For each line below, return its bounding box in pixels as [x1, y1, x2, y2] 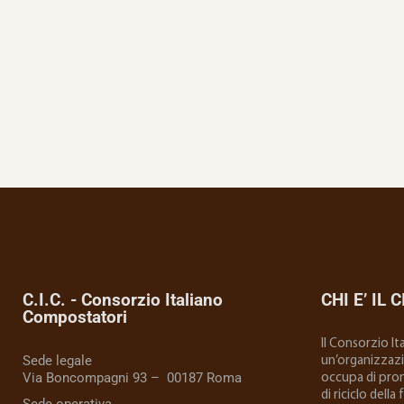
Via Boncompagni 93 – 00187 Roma [23, 370, 242, 386]
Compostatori [23, 307, 127, 327]
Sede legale [23, 353, 92, 369]
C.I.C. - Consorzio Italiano [23, 289, 223, 310]
